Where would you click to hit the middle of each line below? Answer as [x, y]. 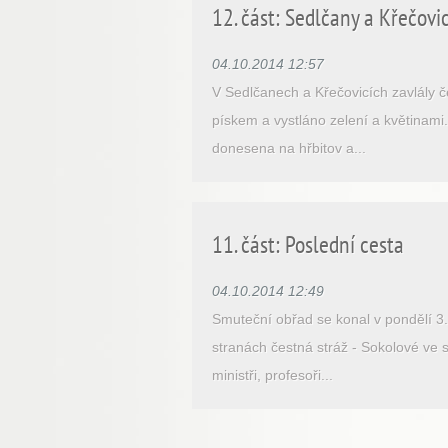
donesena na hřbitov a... [289, 148]
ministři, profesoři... [272, 375]
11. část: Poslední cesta [308, 244]
